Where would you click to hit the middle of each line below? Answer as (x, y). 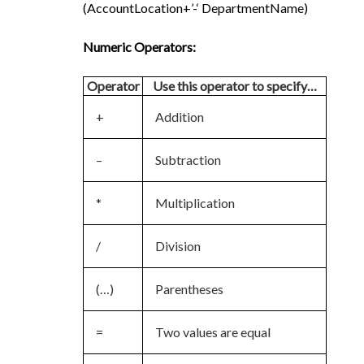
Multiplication (195, 203)
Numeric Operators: (139, 47)
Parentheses (189, 289)
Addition (180, 117)
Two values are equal (213, 332)
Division (178, 246)
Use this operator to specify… (234, 86)
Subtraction (188, 160)
